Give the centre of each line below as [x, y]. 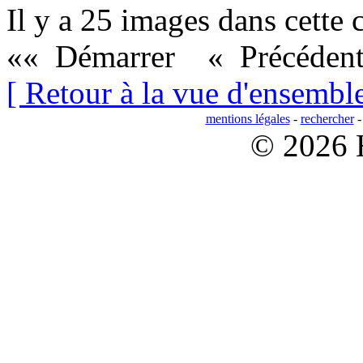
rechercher [327, 119]
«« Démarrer [95, 56]
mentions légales [248, 119]
